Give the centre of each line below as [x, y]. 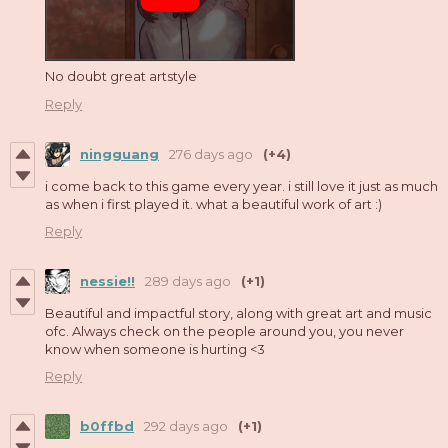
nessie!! [107, 281]
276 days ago [211, 154]
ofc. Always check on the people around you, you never [224, 330]
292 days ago [186, 426]
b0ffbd [107, 426]
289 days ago [188, 281]
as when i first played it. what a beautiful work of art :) [213, 203]
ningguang [119, 154]
